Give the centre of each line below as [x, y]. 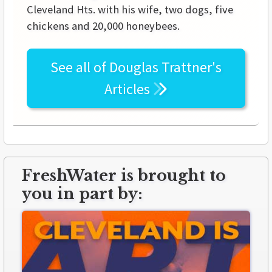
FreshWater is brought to [124, 176]
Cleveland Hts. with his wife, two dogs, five [130, 10]
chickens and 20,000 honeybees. [103, 26]
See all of [80, 67]
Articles [129, 89]
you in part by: [82, 194]
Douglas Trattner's [165, 67]
